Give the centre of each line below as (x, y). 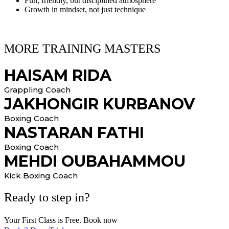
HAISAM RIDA (58, 75)
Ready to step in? (47, 197)
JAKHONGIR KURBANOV (99, 104)
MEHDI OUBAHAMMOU (95, 161)
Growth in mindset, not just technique (85, 10)
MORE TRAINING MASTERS (82, 49)
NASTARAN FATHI (74, 132)
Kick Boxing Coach (41, 175)
